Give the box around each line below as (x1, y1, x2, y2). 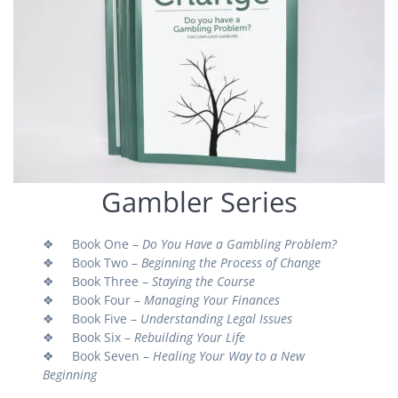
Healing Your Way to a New (153, 346, 306, 364)
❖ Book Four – (43, 291, 145, 308)
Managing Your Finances (144, 291, 281, 308)
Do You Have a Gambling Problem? (142, 235, 338, 252)
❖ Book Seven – (43, 346, 154, 364)
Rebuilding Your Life (134, 328, 246, 346)
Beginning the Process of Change (141, 253, 322, 271)
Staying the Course (152, 272, 256, 290)
